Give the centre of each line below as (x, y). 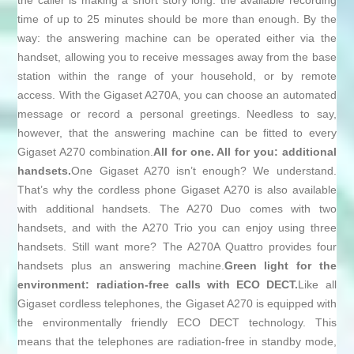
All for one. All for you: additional (245, 152)
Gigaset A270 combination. (85, 152)
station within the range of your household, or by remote (177, 76)
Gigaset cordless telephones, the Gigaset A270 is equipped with (177, 304)
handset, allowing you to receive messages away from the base (177, 57)
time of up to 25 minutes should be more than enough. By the (177, 19)
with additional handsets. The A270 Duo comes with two (177, 209)
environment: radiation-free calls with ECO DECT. (158, 285)
